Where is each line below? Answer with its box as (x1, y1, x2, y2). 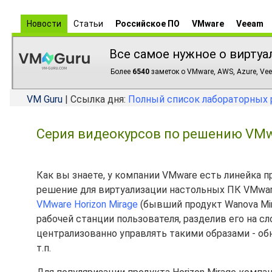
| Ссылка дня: (63, 93, 128, 105)
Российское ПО (115, 19, 180, 29)
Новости (27, 19, 61, 29)
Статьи (73, 19, 103, 29)
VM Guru (27, 93, 63, 105)
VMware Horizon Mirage (36, 199, 138, 210)
